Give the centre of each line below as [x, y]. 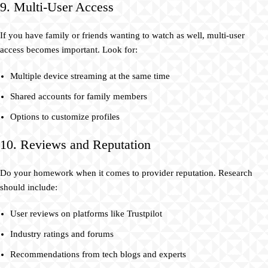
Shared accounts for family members [79, 97]
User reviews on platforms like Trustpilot [86, 214]
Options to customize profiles [65, 117]
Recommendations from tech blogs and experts [98, 255]
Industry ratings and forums [62, 234]
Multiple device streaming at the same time [90, 76]
